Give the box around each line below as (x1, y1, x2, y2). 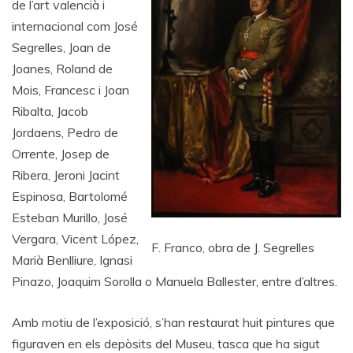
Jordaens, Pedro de (12, 124, 118, 140)
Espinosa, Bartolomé (12, 188, 128, 204)
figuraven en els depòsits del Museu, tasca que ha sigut (12, 336, 320, 351)
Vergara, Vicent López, (12, 231, 139, 247)
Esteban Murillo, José (12, 210, 128, 225)
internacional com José (12, 18, 138, 34)
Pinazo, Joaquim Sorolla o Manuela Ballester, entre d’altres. (12, 273, 337, 289)
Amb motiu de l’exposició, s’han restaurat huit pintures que (12, 314, 335, 330)
